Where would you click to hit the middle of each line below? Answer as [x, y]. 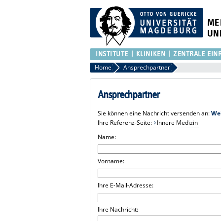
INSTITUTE [112, 54]
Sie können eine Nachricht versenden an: [155, 113]
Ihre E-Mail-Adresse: [126, 185]
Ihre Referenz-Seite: [126, 122]
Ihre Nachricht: [118, 209]
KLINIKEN [151, 54]
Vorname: [111, 161]
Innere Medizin [177, 122]
